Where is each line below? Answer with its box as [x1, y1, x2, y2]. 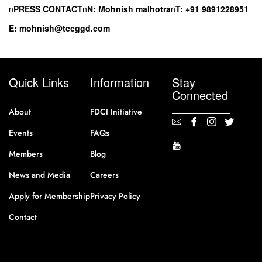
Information [90, 74, 150, 91]
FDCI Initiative [90, 106, 143, 118]
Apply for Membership [9, 190, 90, 202]
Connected [171, 87, 228, 104]
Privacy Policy [90, 190, 141, 202]
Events [9, 127, 33, 139]
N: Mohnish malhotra [87, 3, 171, 15]
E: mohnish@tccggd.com [9, 22, 110, 34]
